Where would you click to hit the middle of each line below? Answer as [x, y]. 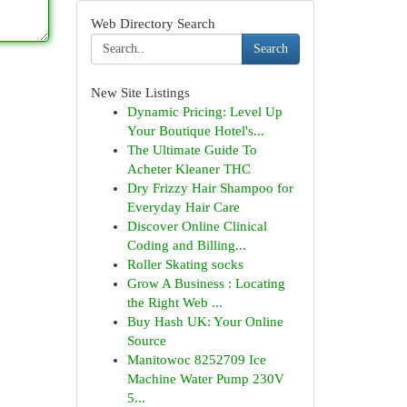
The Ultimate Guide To [192, 150]
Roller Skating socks [185, 264]
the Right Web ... [174, 303]
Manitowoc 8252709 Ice [196, 360]
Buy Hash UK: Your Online [205, 322]
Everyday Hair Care [183, 207]
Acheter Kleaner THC [189, 169]
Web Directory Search [153, 24]
